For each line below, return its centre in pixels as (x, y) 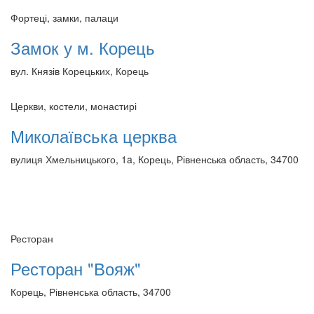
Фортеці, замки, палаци (64, 17)
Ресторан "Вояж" (76, 268)
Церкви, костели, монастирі (74, 105)
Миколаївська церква (94, 135)
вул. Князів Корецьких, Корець (80, 70)
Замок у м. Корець (83, 47)
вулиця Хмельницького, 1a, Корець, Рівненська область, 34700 (155, 159)
